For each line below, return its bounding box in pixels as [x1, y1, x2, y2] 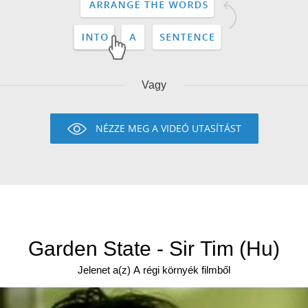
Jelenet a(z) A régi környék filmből [78, 264, 230, 276]
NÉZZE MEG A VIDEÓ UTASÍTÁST [95, 122, 241, 135]
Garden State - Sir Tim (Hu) [28, 237, 280, 260]
